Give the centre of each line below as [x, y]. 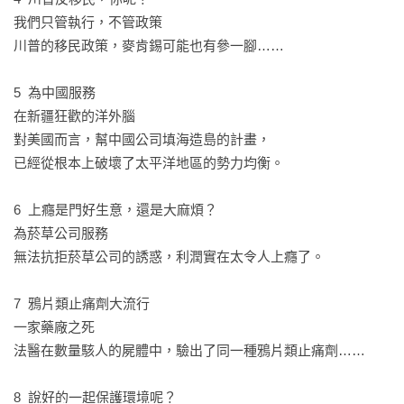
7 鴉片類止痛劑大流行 [82, 303]
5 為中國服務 [55, 92]
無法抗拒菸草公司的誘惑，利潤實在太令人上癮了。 [169, 257]
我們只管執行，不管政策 [88, 22]
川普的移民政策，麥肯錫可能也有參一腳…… [149, 46]
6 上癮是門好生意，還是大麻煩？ [115, 210]
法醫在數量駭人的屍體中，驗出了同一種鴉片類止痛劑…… [189, 350]
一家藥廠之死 [54, 327]
